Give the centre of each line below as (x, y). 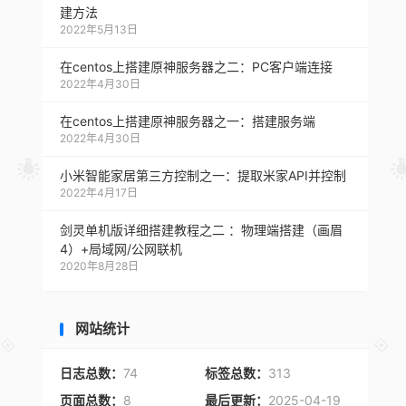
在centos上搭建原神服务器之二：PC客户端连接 (196, 67)
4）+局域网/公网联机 (121, 249)
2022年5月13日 (99, 29)
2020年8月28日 (99, 266)
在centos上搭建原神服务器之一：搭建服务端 (188, 121)
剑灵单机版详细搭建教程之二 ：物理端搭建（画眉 (201, 230)
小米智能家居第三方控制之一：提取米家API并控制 (203, 175)
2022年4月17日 (99, 193)
